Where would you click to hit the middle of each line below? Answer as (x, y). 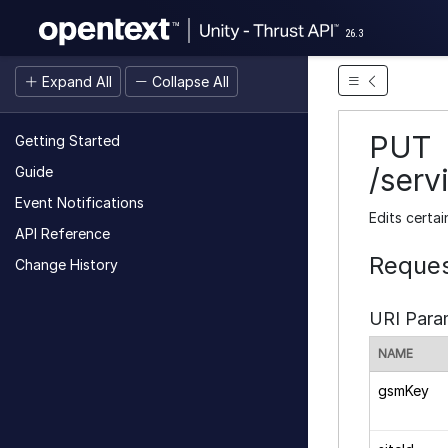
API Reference (62, 233)
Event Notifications (79, 202)
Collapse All (188, 81)
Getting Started (67, 140)
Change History (66, 264)
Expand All (75, 81)
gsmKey (403, 390)
